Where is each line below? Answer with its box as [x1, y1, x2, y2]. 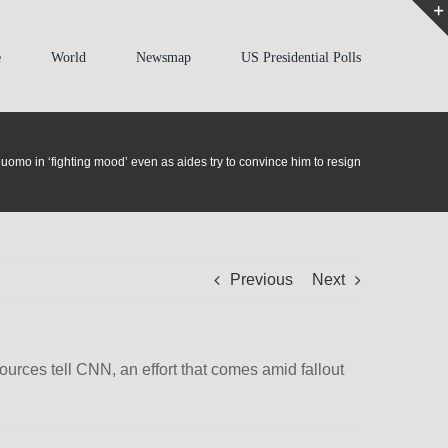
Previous [230, 270, 293, 288]
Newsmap [136, 49, 192, 65]
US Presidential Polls [241, 49, 362, 65]
